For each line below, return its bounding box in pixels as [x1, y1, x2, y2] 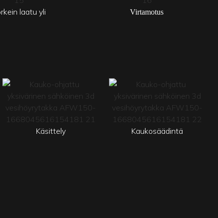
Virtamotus [130, 7, 164, 16]
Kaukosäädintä [131, 126, 183, 136]
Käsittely [36, 126, 66, 136]
